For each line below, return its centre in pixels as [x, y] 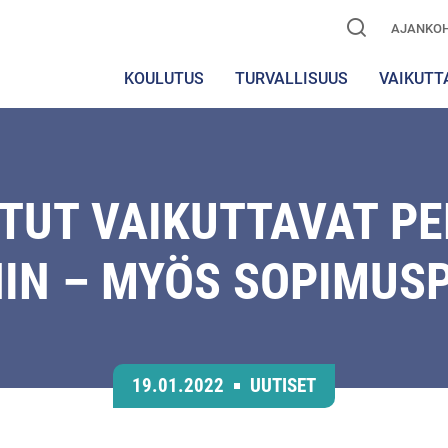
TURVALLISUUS [291, 78]
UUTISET [283, 385]
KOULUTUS [164, 78]
